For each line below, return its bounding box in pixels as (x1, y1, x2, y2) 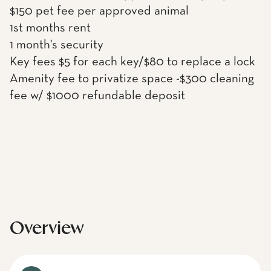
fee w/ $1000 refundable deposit (10, 90, 185, 102)
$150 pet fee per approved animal (10, 5, 189, 18)
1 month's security (10, 39, 103, 51)
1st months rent (10, 22, 91, 34)
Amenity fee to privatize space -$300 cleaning (10, 73, 254, 85)
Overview (10, 221, 84, 237)
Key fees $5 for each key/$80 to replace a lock (10, 56, 255, 68)
